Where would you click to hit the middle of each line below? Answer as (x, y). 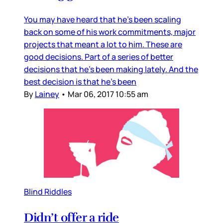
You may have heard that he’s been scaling (103, 19)
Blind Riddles (48, 192)
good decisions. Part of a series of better (99, 56)
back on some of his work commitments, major (110, 32)
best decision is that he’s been (80, 81)
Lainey (47, 94)
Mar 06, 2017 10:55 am (108, 94)
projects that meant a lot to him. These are (103, 44)
